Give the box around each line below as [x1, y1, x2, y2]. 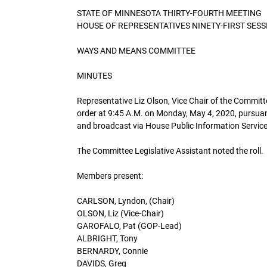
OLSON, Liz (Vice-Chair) [77, 208, 164, 218]
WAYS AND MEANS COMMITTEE [77, 45, 195, 55]
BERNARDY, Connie [77, 246, 148, 256]
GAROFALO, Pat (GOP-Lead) [77, 221, 182, 231]
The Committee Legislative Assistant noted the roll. [77, 145, 263, 156]
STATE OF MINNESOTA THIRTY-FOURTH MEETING [77, 8, 262, 18]
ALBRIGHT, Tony [77, 233, 138, 243]
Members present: [77, 170, 143, 181]
